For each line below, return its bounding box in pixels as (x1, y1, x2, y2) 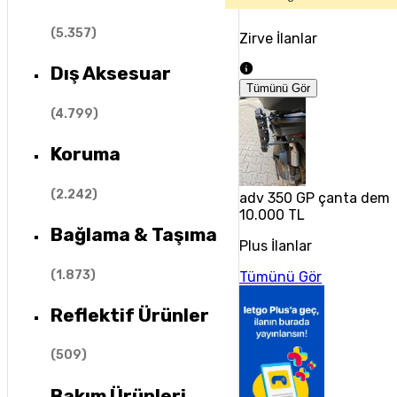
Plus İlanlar (239, 237, 313, 254)
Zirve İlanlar (239, 30, 318, 47)
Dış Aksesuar (50, 62, 171, 85)
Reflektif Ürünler (50, 303, 209, 326)
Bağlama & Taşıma (50, 223, 217, 246)
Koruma (50, 143, 121, 166)
